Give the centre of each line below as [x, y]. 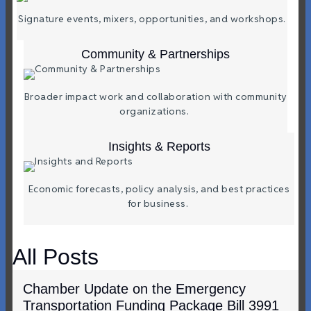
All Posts [56, 257]
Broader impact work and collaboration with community [155, 97]
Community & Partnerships [155, 54]
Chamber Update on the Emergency [134, 288]
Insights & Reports [159, 147]
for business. [159, 204]
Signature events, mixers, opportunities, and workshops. [152, 19]
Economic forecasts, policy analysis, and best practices [159, 189]
